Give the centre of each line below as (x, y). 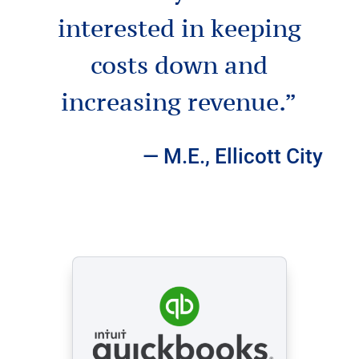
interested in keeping (179, 28)
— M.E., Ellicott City (233, 157)
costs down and (179, 65)
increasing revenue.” (179, 102)
